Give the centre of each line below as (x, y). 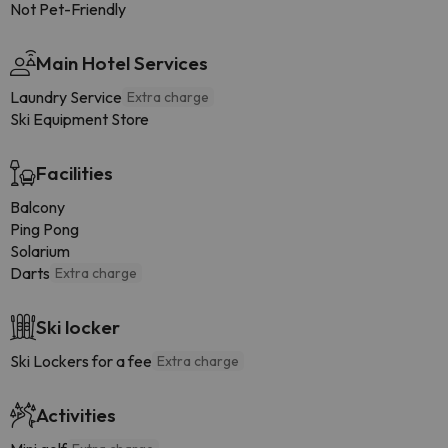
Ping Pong (44, 229)
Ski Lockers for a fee (81, 361)
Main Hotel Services (122, 63)
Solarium (40, 251)
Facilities (74, 173)
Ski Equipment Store (79, 119)
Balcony (37, 207)
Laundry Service (66, 97)
